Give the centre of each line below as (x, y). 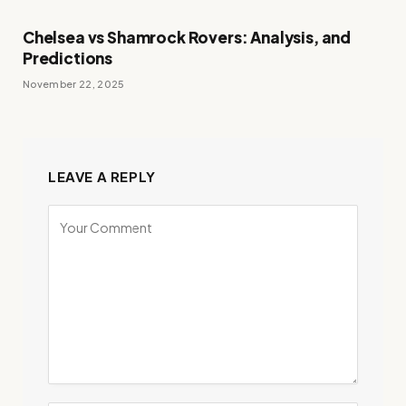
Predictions (69, 58)
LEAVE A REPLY (102, 176)
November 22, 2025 (74, 83)
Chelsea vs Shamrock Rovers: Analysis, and (187, 37)
